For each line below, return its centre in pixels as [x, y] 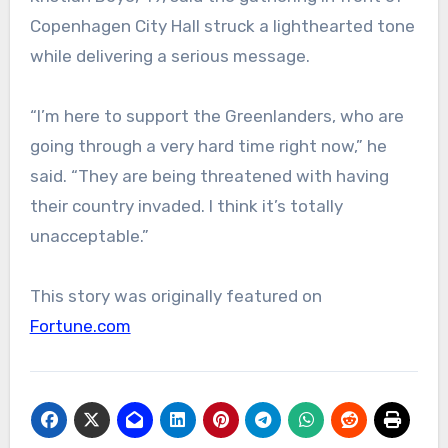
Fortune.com [80, 326]
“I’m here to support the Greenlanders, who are [216, 116]
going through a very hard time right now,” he [208, 146]
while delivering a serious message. [169, 56]
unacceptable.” [89, 236]
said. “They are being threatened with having [209, 176]
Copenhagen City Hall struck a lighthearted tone [222, 26]
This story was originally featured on [175, 296]
